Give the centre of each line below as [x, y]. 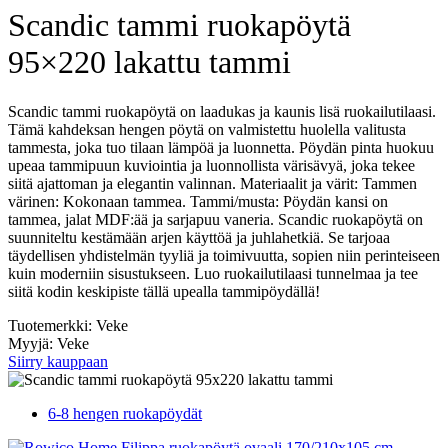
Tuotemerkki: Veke [68, 325]
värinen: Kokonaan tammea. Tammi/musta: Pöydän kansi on [198, 201]
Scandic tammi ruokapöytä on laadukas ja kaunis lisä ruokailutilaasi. [222, 111]
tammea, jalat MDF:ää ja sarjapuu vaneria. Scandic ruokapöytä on [215, 219]
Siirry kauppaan [58, 361]
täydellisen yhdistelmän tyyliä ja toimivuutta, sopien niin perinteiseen [224, 255]
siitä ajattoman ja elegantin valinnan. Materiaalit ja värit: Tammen [212, 183]
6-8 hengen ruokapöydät [125, 413]
